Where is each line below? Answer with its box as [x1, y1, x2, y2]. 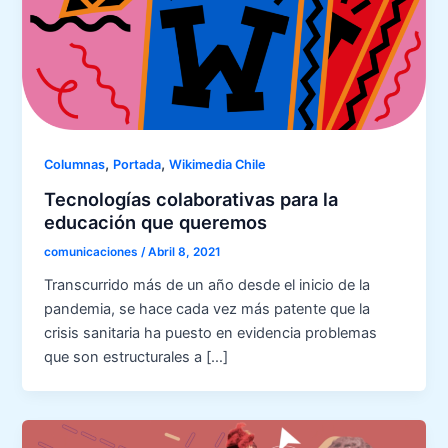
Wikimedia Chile [169, 156, 267, 172]
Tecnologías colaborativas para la [44, 187, 339, 210]
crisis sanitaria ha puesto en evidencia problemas [44, 324, 378, 343]
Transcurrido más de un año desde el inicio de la [44, 276, 371, 295]
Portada [113, 156, 162, 172]
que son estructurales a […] [44, 348, 229, 367]
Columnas [44, 156, 106, 172]
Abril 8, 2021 [148, 245, 222, 260]
